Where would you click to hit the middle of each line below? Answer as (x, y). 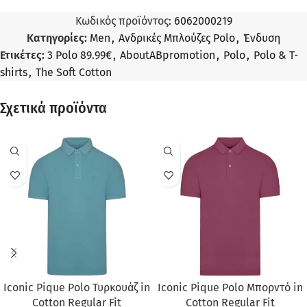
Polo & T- (276, 56)
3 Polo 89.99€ (79, 56)
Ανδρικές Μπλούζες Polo (177, 38)
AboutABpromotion (168, 56)
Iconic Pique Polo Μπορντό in (230, 288)
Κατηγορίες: (57, 38)
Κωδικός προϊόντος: (124, 21)
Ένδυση (262, 38)
